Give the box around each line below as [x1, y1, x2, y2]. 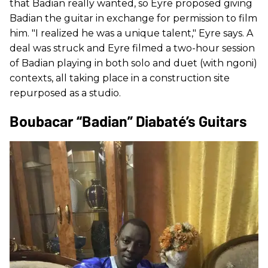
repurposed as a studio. [10, 87, 121, 99]
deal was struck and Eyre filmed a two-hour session [10, 42, 255, 54]
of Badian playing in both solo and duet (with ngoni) [10, 57, 257, 69]
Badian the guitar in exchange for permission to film [10, 13, 257, 25]
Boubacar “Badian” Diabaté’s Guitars [10, 112, 250, 130]
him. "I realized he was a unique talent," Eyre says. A [10, 28, 253, 39]
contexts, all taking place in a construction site [10, 72, 230, 84]
